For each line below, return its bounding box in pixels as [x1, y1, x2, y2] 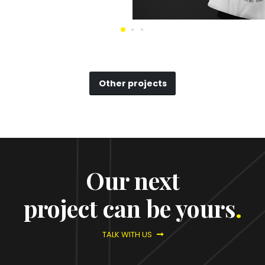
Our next [85, 164, 180, 196]
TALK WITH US [102, 229, 154, 241]
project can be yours [23, 192, 235, 224]
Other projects [98, 77, 167, 89]
